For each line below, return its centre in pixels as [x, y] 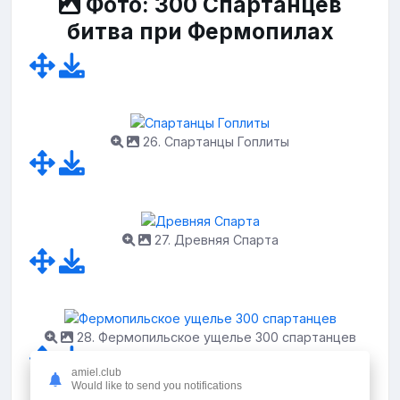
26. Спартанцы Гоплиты [214, 142]
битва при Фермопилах [200, 31]
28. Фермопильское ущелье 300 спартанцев [214, 337]
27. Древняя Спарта [214, 239]
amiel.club [96, 373]
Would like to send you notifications [157, 386]
